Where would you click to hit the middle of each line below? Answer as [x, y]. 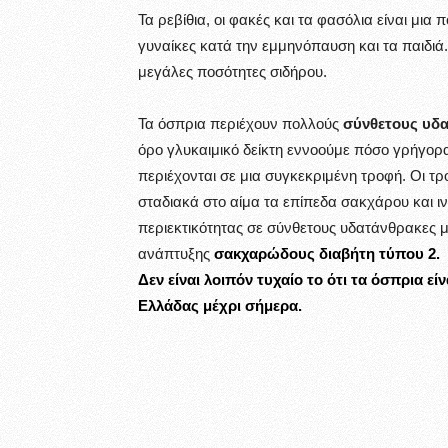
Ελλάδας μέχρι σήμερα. [220, 305]
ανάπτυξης [176, 253]
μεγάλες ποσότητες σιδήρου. [232, 71]
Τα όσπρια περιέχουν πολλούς [240, 123]
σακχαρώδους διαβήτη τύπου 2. [327, 253]
